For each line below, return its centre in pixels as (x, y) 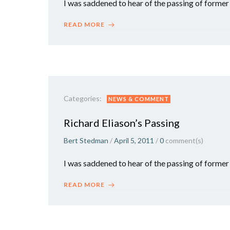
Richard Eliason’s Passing (122, 123)
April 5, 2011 (134, 140)
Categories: (83, 98)
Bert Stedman (86, 140)
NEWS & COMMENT (139, 99)
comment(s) (184, 140)
